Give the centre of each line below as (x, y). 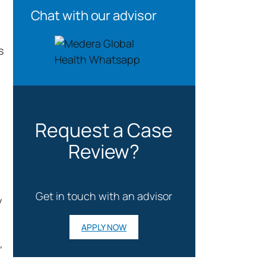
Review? (104, 151)
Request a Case (104, 130)
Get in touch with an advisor (104, 196)
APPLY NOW (104, 227)
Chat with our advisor (94, 16)
